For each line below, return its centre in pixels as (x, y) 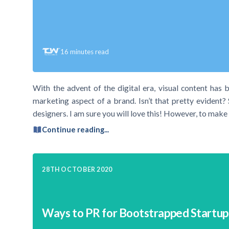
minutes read (90, 51)
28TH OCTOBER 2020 (77, 169)
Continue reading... (76, 130)
